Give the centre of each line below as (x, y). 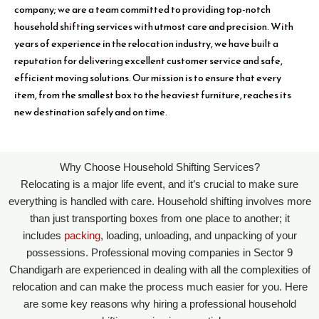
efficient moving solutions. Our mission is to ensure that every (148, 78)
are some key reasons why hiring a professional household (159, 304)
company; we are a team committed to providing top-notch (142, 10)
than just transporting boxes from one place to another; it (159, 218)
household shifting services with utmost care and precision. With (154, 27)
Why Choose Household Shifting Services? (159, 167)
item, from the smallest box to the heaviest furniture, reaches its (153, 95)
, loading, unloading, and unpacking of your (198, 235)
